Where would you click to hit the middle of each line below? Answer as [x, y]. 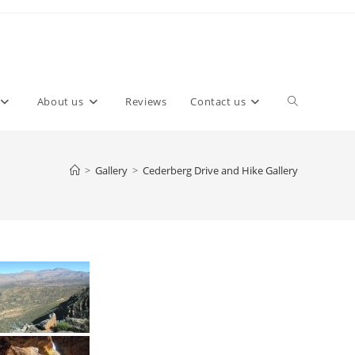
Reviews [146, 101]
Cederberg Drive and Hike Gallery [220, 170]
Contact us [218, 101]
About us [60, 101]
